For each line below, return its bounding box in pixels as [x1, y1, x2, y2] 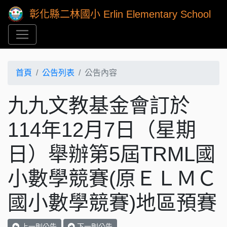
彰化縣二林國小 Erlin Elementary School [29, 9, 211, 20]
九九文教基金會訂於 [8, 94, 190, 117]
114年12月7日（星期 [8, 119, 196, 141]
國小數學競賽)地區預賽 [8, 192, 217, 214]
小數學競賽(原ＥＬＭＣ [8, 167, 217, 190]
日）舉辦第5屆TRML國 [8, 143, 215, 165]
